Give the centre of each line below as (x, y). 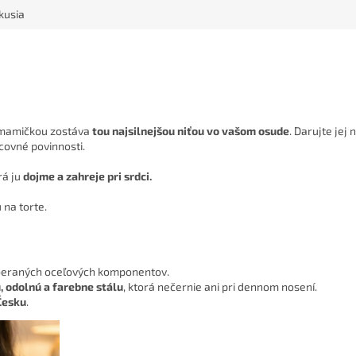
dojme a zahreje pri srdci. (87, 176)
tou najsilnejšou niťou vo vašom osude (191, 131)
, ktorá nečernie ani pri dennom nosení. (220, 287)
